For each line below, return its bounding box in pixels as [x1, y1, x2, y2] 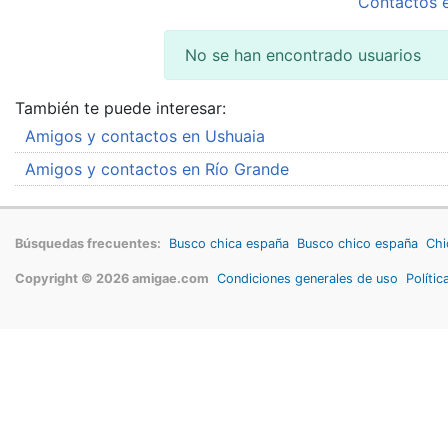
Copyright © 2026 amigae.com [15, 271, 209, 286]
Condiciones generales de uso [217, 271, 398, 286]
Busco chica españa [169, 236, 289, 251]
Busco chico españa [297, 236, 418, 251]
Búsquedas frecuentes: [15, 236, 161, 251]
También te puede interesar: [15, 98, 226, 118]
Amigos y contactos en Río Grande [25, 159, 289, 179]
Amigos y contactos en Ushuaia [25, 126, 265, 146]
